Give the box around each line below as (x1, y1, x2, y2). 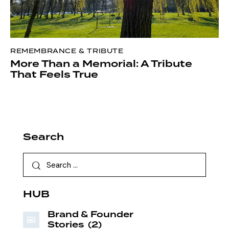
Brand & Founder (48, 208, 133, 222)
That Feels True (10, 67, 98, 83)
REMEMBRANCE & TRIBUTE (10, 46, 124, 55)
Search (23, 130, 64, 145)
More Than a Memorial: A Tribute (10, 57, 192, 72)
